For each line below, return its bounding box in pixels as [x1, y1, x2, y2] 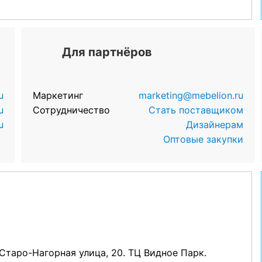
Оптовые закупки [163, 133, 244, 145]
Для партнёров [61, 45, 152, 59]
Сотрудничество [32, 104, 110, 116]
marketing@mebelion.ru [139, 89, 244, 101]
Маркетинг [32, 89, 83, 101]
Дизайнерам [186, 119, 244, 130]
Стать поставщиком [149, 104, 244, 116]
